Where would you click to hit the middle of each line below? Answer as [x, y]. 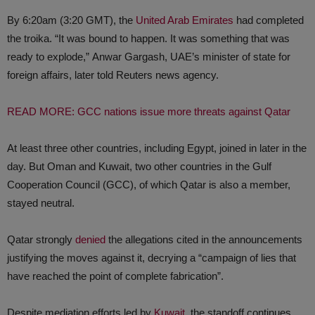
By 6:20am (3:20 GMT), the [71, 20]
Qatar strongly [41, 239]
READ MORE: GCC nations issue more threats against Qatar [149, 111]
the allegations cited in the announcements [204, 239]
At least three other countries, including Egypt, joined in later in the [157, 148]
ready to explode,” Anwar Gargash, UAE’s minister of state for [149, 57]
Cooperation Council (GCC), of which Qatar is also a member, [149, 185]
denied [90, 239]
